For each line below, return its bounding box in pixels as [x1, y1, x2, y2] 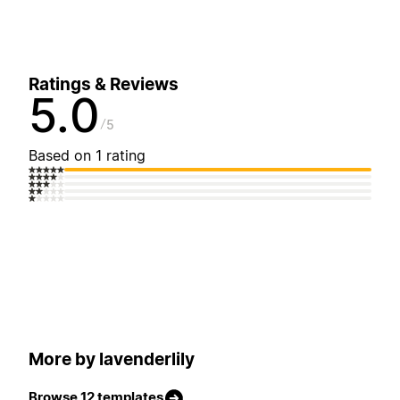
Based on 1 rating [29, 146, 146, 165]
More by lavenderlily [29, 348, 195, 370]
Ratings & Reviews [29, 74, 179, 96]
